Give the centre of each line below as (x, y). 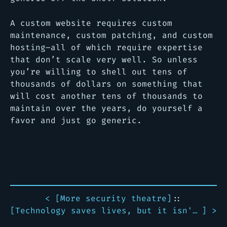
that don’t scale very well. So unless (104, 60)
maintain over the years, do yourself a (106, 108)
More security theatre (113, 198)
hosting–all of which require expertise (106, 47)
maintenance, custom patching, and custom (111, 35)
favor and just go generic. (76, 120)
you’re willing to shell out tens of (99, 72)
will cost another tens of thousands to (106, 96)
